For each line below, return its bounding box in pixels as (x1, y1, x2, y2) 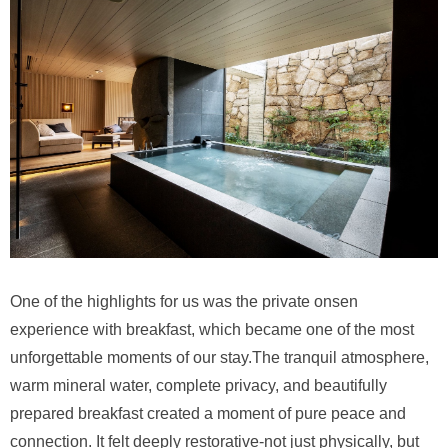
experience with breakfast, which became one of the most (10, 320, 414, 338)
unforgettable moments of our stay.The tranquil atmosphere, (10, 348, 429, 366)
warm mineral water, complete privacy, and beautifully (10, 376, 387, 394)
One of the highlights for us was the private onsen (10, 292, 358, 310)
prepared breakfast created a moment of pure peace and (10, 404, 406, 422)
